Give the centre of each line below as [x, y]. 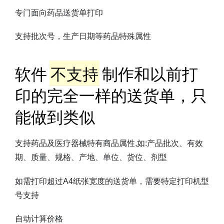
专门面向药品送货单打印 [59, 12]
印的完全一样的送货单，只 [111, 95]
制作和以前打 [150, 73]
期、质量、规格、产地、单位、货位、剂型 [91, 157]
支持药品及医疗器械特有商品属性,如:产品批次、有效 [109, 143]
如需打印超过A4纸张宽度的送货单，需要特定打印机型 [112, 181]
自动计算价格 [39, 218]
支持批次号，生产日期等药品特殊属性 [83, 36]
